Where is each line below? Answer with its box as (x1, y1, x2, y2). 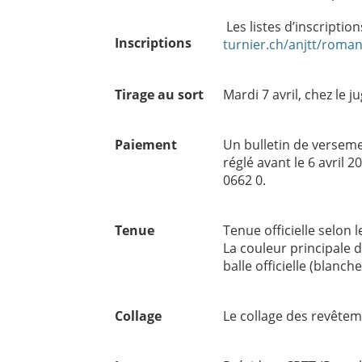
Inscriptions (115, 34, 192, 52)
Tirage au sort (115, 86, 204, 103)
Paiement (115, 136, 177, 154)
